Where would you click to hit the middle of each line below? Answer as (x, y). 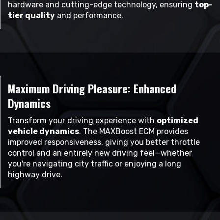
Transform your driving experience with (82, 121)
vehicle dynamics (43, 132)
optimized (178, 121)
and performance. (89, 16)
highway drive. (35, 175)
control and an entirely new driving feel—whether (100, 153)
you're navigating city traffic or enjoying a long (95, 164)
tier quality (31, 16)
